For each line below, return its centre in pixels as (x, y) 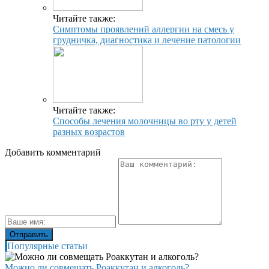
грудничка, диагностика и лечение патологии (147, 40)
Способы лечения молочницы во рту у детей (145, 121)
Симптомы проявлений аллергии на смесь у (144, 29)
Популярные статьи (47, 246)
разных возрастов (89, 132)
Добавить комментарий (53, 153)
